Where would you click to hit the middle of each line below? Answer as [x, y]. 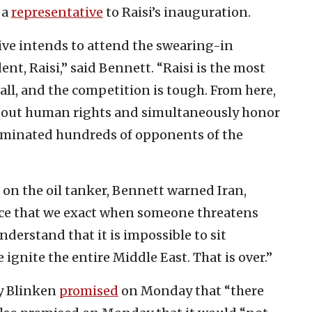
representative [57, 12]
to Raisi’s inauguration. [177, 12]
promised [89, 290]
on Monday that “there [191, 290]
